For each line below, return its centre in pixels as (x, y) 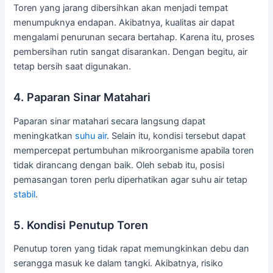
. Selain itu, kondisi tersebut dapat (176, 136)
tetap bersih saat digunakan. (73, 66)
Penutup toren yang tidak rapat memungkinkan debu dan (132, 249)
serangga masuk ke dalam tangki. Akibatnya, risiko (119, 264)
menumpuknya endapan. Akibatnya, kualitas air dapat (124, 22)
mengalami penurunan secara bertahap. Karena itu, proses (134, 37)
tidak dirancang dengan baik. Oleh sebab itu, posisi (119, 165)
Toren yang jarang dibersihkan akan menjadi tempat (121, 8)
